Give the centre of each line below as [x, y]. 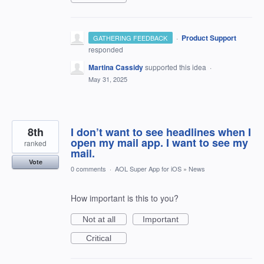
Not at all [99, 220]
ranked [35, 143]
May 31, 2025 [108, 79]
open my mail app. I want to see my [159, 143]
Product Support [209, 38]
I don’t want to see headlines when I [161, 132]
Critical [99, 238]
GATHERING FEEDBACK [131, 38]
